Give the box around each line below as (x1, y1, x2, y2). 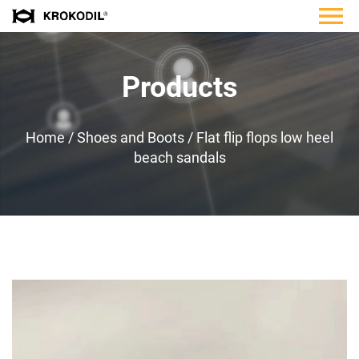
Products (121, 71, 238, 104)
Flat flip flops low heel (196, 129, 333, 146)
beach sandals (133, 149, 226, 166)
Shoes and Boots (77, 129, 184, 146)
